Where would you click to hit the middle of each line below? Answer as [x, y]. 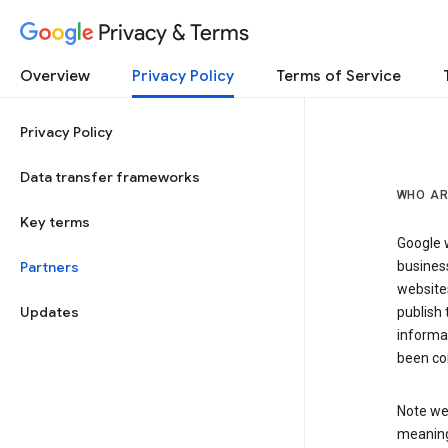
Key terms [55, 222]
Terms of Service [338, 76]
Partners [49, 267]
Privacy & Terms [173, 32]
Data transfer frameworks [110, 177]
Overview [55, 76]
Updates [49, 312]
